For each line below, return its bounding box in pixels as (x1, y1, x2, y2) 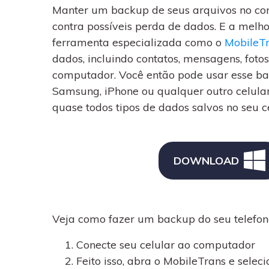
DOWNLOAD (173, 153, 239, 168)
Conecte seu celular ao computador (76, 237, 255, 252)
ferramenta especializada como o (52, 35, 225, 49)
